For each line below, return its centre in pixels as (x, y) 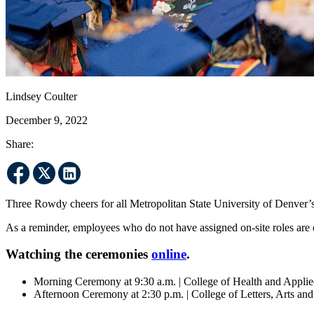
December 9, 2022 (47, 120)
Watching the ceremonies (78, 254)
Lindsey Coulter (41, 96)
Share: (20, 144)
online (169, 254)
